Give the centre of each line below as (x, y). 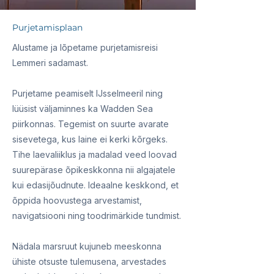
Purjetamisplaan (47, 28)
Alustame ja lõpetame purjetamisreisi (85, 47)
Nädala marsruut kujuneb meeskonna (87, 246)
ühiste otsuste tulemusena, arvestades (89, 261)
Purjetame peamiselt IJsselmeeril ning (87, 93)
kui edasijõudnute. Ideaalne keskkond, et (95, 185)
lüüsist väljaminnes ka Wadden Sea (83, 109)
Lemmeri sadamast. (50, 63)
